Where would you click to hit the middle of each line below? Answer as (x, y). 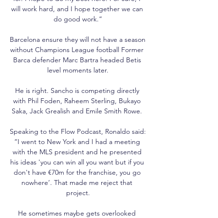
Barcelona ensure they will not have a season (78, 39)
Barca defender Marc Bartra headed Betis (77, 60)
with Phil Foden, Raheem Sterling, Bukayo (77, 100)
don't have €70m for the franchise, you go (77, 172)
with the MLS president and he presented (77, 152)
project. (78, 192)
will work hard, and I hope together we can (77, 9)
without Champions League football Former (77, 49)
